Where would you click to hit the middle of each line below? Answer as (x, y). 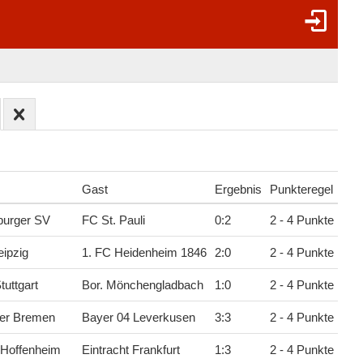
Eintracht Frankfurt (130, 350)
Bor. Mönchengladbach (142, 286)
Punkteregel (301, 190)
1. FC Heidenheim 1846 (144, 253)
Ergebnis (238, 190)
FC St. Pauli (113, 221)
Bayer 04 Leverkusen (138, 318)
